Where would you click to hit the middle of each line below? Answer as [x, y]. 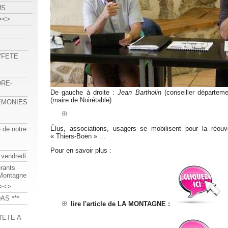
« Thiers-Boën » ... [78, 136]
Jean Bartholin [139, 93]
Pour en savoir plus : [81, 150]
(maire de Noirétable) [81, 100]
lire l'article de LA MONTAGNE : [120, 204]
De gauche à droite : [84, 93]
